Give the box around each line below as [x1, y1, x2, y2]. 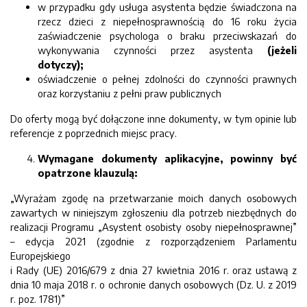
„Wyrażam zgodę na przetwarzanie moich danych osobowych [10, 192, 297, 204]
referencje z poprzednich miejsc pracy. [10, 127, 177, 139]
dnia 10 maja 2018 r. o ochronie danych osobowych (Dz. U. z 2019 [10, 278, 297, 291]
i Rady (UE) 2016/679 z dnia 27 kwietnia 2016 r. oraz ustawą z [10, 264, 297, 276]
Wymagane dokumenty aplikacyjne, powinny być [38, 152, 297, 164]
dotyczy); [38, 58, 83, 71]
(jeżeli [267, 44, 297, 56]
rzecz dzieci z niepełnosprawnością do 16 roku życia [38, 15, 297, 27]
